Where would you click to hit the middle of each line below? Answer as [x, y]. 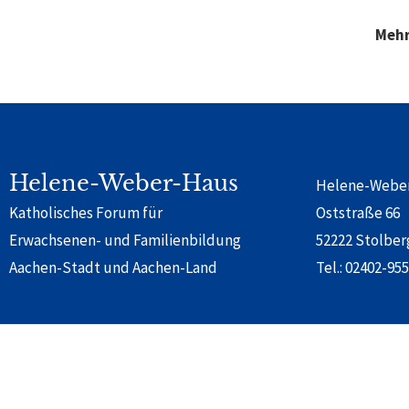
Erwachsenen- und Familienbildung [125, 240]
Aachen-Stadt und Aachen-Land [113, 267]
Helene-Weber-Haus [124, 183]
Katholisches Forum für [86, 212]
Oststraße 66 [358, 212]
